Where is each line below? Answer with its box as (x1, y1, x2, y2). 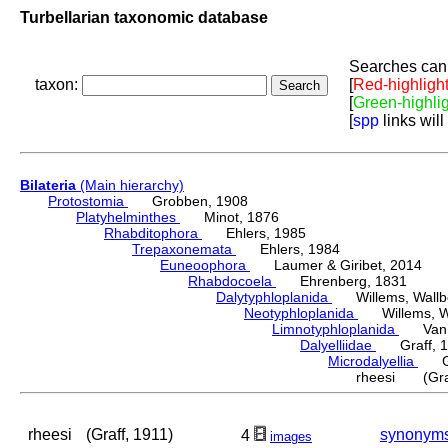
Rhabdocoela (188, 273, 276, 290)
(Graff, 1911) (86, 426, 173, 444)
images (270, 429, 312, 445)
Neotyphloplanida (244, 305, 358, 322)
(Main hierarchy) (76, 177, 184, 194)
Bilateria (20, 177, 76, 194)
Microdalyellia (328, 353, 418, 370)
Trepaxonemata (132, 241, 236, 258)
